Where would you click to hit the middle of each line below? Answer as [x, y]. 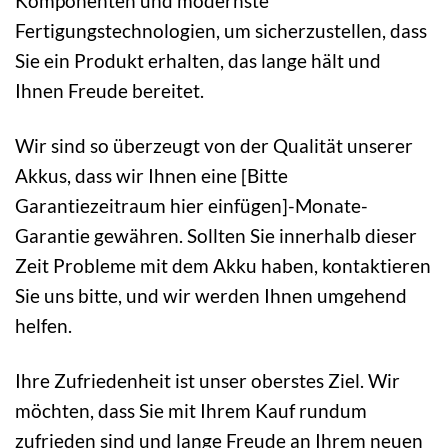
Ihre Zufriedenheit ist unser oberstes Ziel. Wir [207, 381]
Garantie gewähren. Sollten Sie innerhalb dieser [216, 236]
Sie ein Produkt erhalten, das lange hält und [198, 61]
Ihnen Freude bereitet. [109, 91]
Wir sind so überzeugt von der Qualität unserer [214, 146]
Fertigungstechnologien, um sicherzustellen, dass [221, 31]
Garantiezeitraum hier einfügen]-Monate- [191, 206]
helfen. [43, 326]
